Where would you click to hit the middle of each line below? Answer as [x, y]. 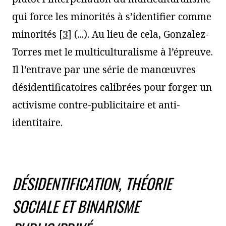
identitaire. [37, 122]
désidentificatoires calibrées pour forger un [112, 87]
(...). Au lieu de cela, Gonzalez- [140, 34]
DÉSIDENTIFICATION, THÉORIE [92, 183]
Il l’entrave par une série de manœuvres [104, 69]
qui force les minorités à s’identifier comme [112, 16]
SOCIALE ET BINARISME [76, 206]
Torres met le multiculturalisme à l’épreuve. [112, 52]
